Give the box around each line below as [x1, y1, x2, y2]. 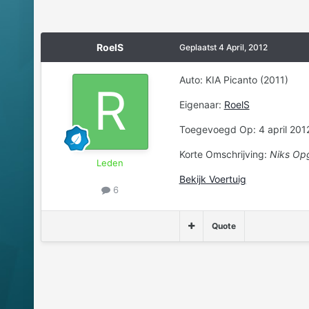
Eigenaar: [179, 99, 224, 111]
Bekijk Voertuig [179, 173, 246, 186]
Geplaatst [179, 42, 219, 53]
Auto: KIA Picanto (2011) [179, 74, 288, 86]
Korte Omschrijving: [179, 148, 270, 161]
